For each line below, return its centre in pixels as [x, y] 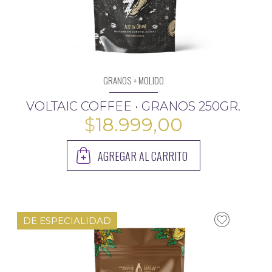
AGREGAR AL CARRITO [142, 156]
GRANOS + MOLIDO [133, 80]
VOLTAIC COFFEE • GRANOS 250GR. [134, 106]
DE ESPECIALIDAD [67, 220]
